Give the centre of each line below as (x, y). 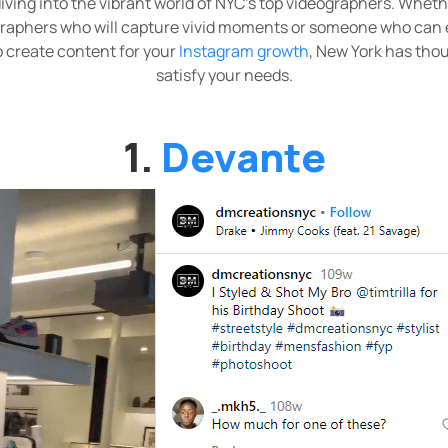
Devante (243, 156)
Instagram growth (243, 51)
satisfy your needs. (224, 75)
